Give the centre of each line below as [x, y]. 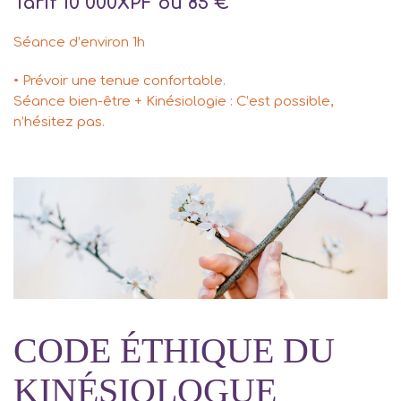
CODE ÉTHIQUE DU [174, 351]
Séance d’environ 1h [79, 43]
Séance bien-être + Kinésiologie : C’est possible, [173, 102]
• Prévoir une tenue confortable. [119, 81]
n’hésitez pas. [59, 123]
